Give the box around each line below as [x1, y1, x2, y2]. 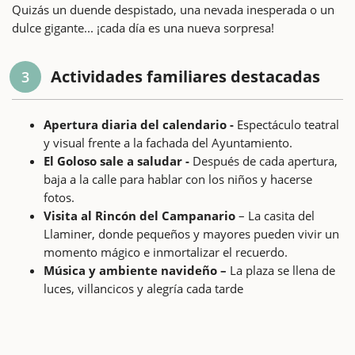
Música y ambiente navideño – [44, 261, 227, 278]
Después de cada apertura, [189, 152, 338, 169]
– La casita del [235, 207, 315, 223]
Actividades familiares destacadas [51, 65, 320, 87]
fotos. [44, 189, 74, 205]
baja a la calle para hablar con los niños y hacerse [44, 170, 312, 187]
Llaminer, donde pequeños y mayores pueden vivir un [44, 225, 339, 242]
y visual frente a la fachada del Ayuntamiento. [44, 134, 292, 151]
